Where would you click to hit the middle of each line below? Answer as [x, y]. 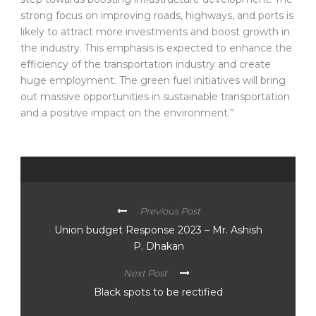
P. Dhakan [158, 246]
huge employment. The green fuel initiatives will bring [153, 80]
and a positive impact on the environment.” [127, 113]
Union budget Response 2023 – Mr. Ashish [158, 230]
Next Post [145, 273]
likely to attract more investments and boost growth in [155, 31]
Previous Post [170, 211]
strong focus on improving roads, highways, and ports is [157, 15]
